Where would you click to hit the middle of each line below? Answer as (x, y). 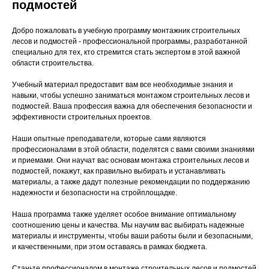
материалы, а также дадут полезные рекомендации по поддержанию (131, 182)
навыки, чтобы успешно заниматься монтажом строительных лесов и (131, 95)
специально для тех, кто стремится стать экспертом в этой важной (126, 52)
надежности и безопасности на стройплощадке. (95, 193)
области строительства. (53, 63)
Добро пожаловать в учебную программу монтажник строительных (126, 31)
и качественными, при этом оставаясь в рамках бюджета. (110, 247)
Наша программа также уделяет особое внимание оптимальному (124, 214)
